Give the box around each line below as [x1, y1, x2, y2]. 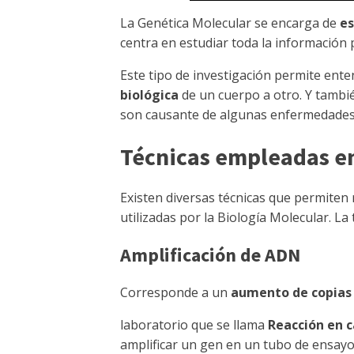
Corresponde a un [120, 284, 231, 301]
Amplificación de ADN [120, 243, 300, 267]
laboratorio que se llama [120, 316, 268, 333]
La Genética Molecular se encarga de [120, 14, 337, 32]
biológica [120, 86, 179, 104]
